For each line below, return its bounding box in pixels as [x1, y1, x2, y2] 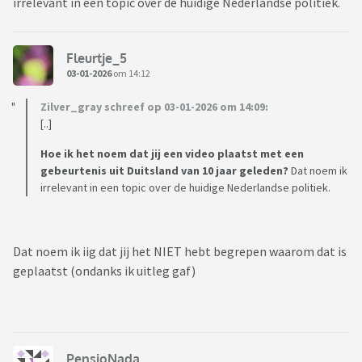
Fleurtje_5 [66, 49, 127, 66]
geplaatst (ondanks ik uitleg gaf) [13, 263, 196, 280]
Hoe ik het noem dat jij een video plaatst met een [40, 146, 304, 162]
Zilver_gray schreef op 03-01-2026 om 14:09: [40, 99, 268, 115]
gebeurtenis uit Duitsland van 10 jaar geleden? [40, 163, 288, 179]
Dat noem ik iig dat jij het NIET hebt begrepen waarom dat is [13, 243, 347, 260]
